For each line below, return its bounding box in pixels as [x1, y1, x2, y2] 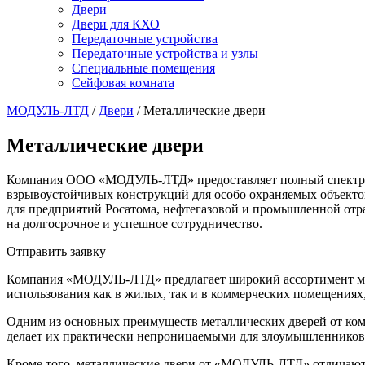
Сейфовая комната [72, 76, 174, 90]
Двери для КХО [72, 17, 160, 31]
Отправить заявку [7, 244, 106, 258]
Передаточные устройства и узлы [72, 46, 258, 60]
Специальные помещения [72, 61, 215, 75]
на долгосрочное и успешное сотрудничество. [7, 216, 262, 231]
